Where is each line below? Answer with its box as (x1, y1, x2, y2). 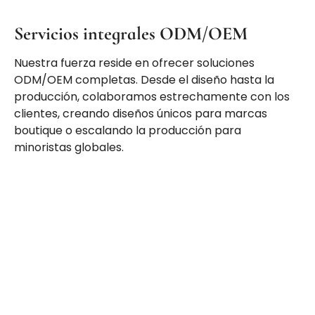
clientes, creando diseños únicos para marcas (14, 105, 267, 122)
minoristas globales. (14, 139, 124, 155)
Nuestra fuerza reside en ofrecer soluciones (14, 54, 255, 71)
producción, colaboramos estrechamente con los (14, 88, 290, 105)
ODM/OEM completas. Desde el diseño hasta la (14, 71, 274, 88)
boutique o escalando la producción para (14, 122, 241, 139)
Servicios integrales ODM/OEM (14, 22, 247, 44)
